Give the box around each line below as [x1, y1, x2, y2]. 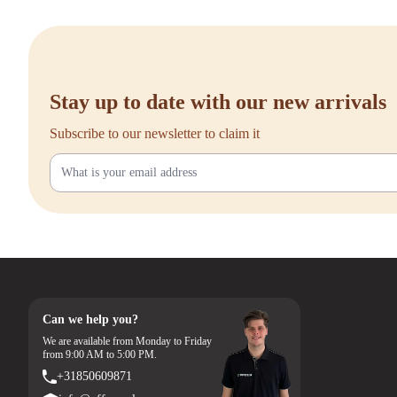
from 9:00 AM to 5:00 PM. [43, 348, 157, 362]
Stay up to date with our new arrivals [50, 90, 386, 114]
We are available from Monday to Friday [43, 335, 212, 348]
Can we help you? [43, 313, 138, 327]
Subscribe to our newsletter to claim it [50, 126, 260, 142]
